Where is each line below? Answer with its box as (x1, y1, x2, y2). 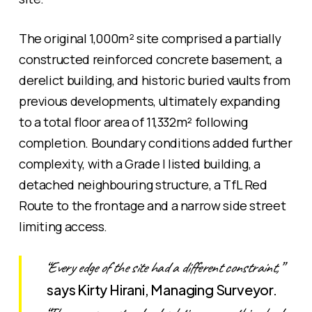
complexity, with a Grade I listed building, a (18, 155, 260, 172)
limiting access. (18, 218, 108, 235)
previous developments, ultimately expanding (18, 93, 280, 109)
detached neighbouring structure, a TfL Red (18, 176, 267, 193)
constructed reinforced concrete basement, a (18, 51, 282, 68)
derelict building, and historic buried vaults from (18, 72, 290, 88)
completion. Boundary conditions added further (18, 134, 292, 151)
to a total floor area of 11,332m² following (18, 114, 248, 130)
